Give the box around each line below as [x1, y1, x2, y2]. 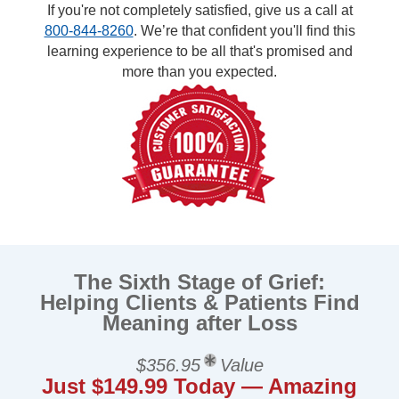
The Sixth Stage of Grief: [74, 270, 325, 294]
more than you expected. [122, 64, 277, 79]
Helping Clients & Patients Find [39, 290, 360, 314]
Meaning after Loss [102, 311, 297, 335]
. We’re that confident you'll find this [133, 23, 355, 38]
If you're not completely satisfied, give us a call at [46, 3, 353, 18]
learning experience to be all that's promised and [46, 44, 353, 59]
